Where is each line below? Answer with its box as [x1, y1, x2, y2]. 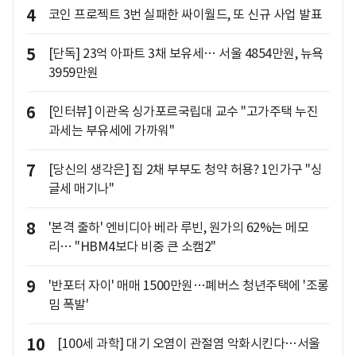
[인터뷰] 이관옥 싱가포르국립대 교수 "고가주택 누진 [48, 103, 318, 120]
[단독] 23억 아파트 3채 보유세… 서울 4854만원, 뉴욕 [48, 45, 323, 62]
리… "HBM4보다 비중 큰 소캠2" [48, 238, 216, 255]
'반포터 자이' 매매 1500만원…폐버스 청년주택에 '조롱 [48, 277, 329, 294]
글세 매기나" [48, 180, 114, 197]
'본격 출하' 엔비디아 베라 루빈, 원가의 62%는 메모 [48, 219, 308, 236]
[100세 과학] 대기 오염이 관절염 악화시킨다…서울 [57, 335, 320, 352]
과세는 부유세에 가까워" [48, 122, 174, 139]
